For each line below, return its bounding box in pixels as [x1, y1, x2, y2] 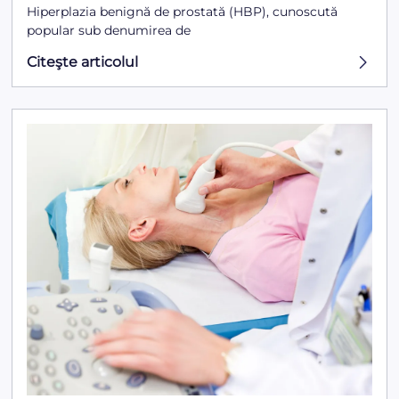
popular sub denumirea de [27, 21, 191, 38]
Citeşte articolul [27, 53, 139, 71]
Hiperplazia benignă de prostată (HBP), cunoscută [27, 3, 338, 20]
